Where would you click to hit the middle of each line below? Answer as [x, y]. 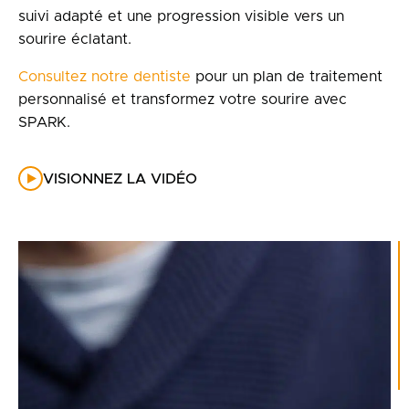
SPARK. [44, 122]
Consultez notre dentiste [105, 77]
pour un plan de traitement [287, 77]
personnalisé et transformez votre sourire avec [183, 100]
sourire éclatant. [75, 39]
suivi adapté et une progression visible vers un [181, 16]
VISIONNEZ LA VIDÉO [120, 178]
